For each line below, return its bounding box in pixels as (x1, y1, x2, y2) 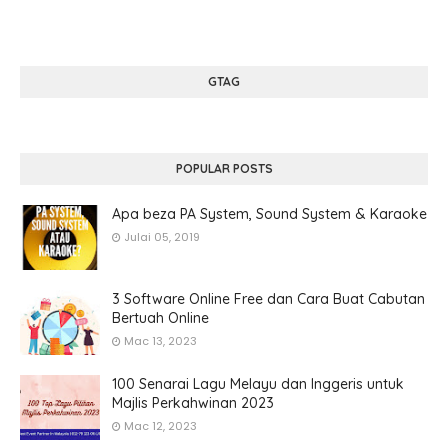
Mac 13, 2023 (124, 333, 197, 349)
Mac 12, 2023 (124, 418, 197, 434)
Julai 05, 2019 (124, 229, 200, 245)
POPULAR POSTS (175, 161, 273, 176)
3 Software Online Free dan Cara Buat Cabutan (112, 290, 425, 308)
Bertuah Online (112, 309, 209, 327)
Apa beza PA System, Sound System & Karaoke (112, 205, 427, 223)
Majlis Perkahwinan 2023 (112, 394, 274, 412)
